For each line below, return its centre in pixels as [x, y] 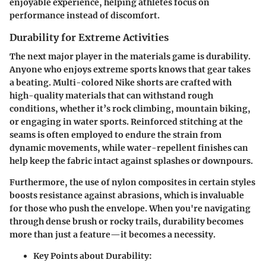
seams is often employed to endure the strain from [115, 134]
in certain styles [221, 182]
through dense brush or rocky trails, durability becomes [126, 221]
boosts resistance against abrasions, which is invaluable [127, 195]
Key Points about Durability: [93, 256]
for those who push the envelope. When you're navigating [130, 208]
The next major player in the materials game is [108, 56]
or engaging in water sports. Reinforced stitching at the [126, 121]
